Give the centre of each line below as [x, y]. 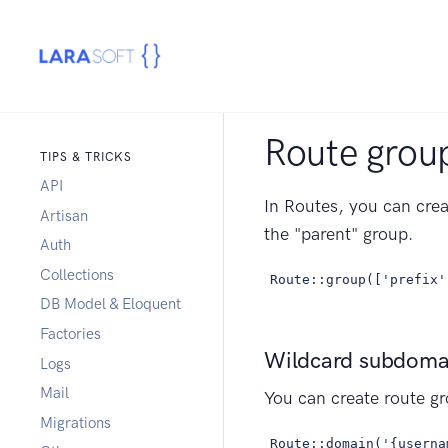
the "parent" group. [338, 234]
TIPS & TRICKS [86, 157]
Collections [77, 274]
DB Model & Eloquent [110, 304]
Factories [70, 333]
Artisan [64, 215]
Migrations [75, 422]
